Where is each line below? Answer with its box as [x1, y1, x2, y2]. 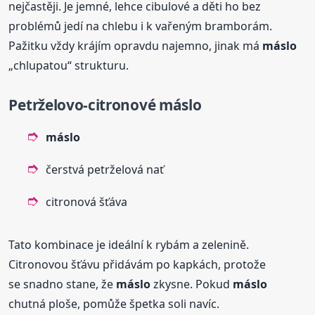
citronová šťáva [46, 194, 128, 210]
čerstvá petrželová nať [46, 162, 165, 178]
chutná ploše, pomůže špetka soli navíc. [8, 296, 220, 312]
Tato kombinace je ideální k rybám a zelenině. [8, 237, 250, 253]
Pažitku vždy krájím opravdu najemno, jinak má [8, 38, 263, 54]
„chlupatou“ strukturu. [8, 58, 129, 74]
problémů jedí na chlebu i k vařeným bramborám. [8, 18, 273, 34]
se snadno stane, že [8, 276, 117, 292]
